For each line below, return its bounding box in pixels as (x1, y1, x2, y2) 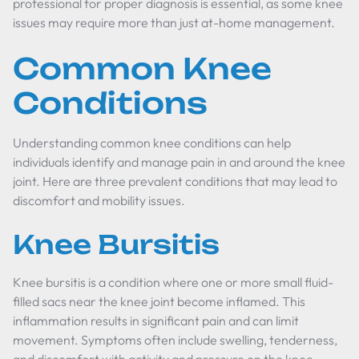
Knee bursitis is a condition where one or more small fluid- (13, 274, 333, 290)
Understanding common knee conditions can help (13, 135, 291, 151)
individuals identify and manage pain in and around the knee (13, 154, 345, 170)
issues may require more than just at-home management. (13, 14, 335, 30)
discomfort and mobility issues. (13, 192, 185, 208)
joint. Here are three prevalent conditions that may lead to (13, 173, 337, 189)
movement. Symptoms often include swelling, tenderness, (13, 332, 337, 348)
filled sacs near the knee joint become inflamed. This (13, 293, 305, 309)
